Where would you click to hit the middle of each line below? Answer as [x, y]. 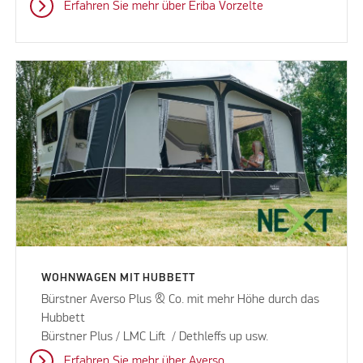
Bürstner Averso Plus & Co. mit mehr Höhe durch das [181, 300]
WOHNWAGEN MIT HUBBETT [118, 278]
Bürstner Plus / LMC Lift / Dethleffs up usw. [155, 337]
